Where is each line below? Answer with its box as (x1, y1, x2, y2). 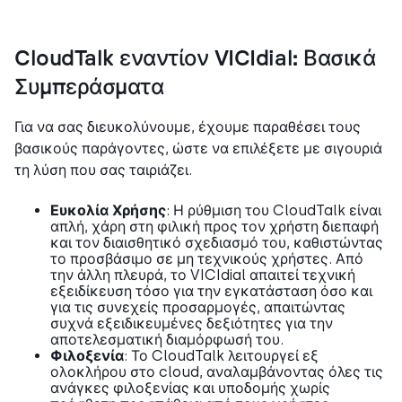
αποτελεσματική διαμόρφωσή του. (50, 330, 284, 348)
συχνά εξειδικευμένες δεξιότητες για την (50, 314, 333, 332)
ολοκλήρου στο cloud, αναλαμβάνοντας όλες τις (50, 363, 383, 380)
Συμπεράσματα (14, 76, 164, 99)
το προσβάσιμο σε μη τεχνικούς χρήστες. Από (50, 249, 363, 267)
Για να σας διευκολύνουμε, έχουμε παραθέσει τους (14, 118, 361, 135)
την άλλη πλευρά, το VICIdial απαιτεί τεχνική (50, 266, 355, 284)
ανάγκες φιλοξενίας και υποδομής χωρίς (50, 379, 330, 397)
